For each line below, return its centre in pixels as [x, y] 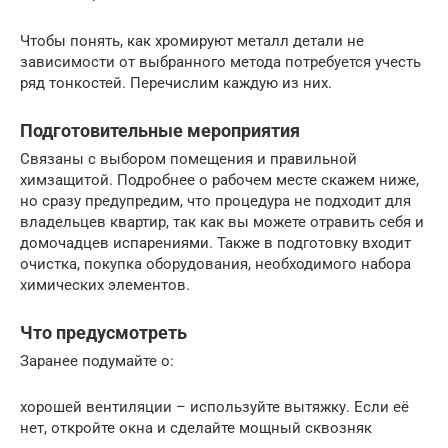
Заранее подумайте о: [97, 361]
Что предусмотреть [103, 332]
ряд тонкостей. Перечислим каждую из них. [176, 83]
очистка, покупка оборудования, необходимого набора [215, 264]
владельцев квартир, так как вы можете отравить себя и [222, 222]
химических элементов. [105, 285]
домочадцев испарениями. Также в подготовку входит [215, 243]
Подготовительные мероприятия [160, 130]
